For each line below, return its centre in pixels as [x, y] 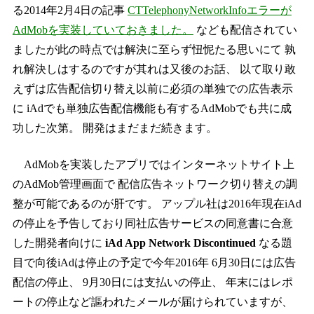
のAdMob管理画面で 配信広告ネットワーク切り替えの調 [155, 184]
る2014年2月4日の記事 [70, 11]
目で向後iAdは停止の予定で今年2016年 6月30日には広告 [154, 263]
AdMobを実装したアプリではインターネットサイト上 [159, 165]
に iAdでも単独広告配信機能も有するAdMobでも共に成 [152, 109]
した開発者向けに [59, 243]
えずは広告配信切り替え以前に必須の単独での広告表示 [152, 89]
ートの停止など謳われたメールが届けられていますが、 [152, 302]
